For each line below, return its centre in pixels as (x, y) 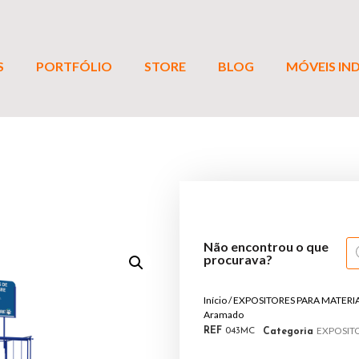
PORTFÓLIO (74, 66)
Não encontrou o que (266, 246)
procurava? (238, 259)
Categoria (288, 331)
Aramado (224, 314)
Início (215, 300)
